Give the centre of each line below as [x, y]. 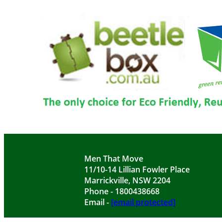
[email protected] [143, 202]
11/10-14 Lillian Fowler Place [137, 169]
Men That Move [114, 158]
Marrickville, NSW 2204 [127, 180]
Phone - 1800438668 [122, 191]
